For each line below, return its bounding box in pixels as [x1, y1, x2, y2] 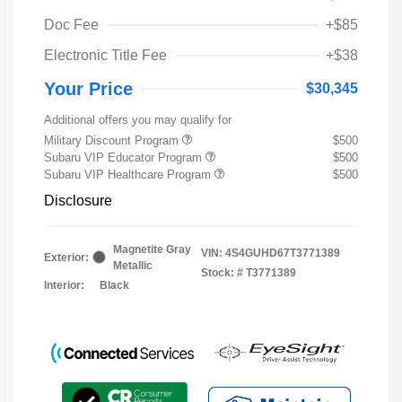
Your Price [44, 78, 133, 99]
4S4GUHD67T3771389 [225, 246, 340, 259]
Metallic [113, 258, 153, 272]
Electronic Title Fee [44, 47, 167, 63]
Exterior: [44, 250, 89, 264]
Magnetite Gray [113, 242, 191, 256]
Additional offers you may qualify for [44, 112, 232, 127]
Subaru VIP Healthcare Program [44, 167, 214, 181]
